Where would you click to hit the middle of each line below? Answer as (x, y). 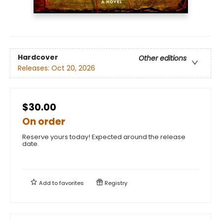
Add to (48, 183)
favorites (72, 183)
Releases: (35, 68)
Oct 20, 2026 (73, 68)
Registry (115, 183)
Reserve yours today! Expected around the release (104, 137)
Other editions (163, 58)
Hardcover (38, 57)
